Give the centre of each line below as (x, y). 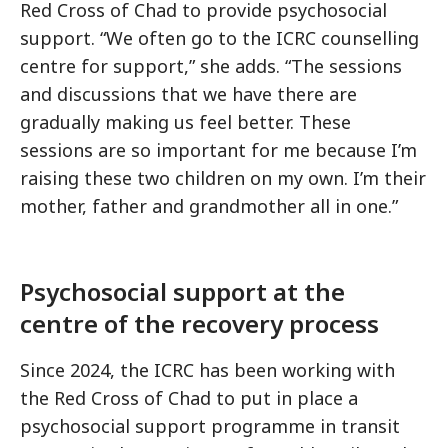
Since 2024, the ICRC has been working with (207, 370)
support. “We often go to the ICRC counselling (219, 38)
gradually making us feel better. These (185, 122)
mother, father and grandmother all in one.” (209, 206)
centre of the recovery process (199, 324)
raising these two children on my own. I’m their (223, 178)
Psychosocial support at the (182, 292)
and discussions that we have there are (188, 94)
